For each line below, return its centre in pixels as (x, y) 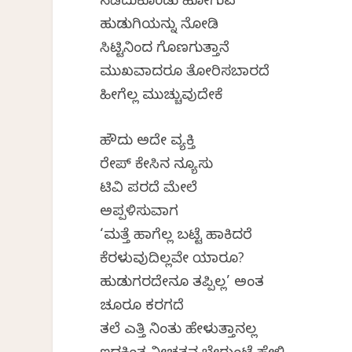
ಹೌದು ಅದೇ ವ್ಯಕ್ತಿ (148, 143)
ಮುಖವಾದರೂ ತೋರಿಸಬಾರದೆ (185, 73)
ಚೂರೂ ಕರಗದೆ (142, 308)
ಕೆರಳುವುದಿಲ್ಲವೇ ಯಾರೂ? (172, 261)
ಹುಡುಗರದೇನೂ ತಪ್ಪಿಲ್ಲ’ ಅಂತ (182, 284)
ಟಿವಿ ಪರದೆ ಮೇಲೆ (149, 190)
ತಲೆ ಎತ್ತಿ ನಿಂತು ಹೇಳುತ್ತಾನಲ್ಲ (179, 332)
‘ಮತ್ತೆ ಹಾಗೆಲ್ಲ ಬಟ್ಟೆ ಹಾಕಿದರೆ (176, 237)
